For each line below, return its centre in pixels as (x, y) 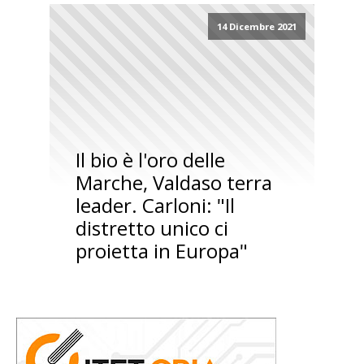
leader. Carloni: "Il (155, 206)
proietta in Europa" (161, 251)
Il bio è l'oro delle (150, 160)
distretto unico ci (152, 228)
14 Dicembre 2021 (256, 27)
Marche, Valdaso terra (173, 183)
